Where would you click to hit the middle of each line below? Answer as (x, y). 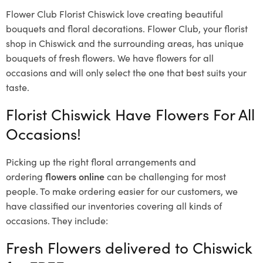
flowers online (75, 176)
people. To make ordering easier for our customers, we (122, 190)
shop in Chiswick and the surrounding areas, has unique (125, 43)
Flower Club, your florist (198, 28)
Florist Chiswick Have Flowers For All (130, 113)
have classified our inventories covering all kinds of (114, 205)
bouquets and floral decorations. (75, 28)
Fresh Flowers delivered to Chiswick (129, 247)
